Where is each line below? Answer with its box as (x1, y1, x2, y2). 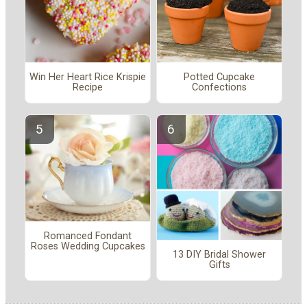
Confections (192, 82, 247, 94)
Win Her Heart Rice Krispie (29, 71, 146, 84)
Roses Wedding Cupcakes (30, 241, 145, 253)
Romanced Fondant (44, 230, 132, 243)
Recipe (73, 82, 103, 94)
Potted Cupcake (184, 71, 255, 84)
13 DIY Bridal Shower (173, 249, 266, 261)
